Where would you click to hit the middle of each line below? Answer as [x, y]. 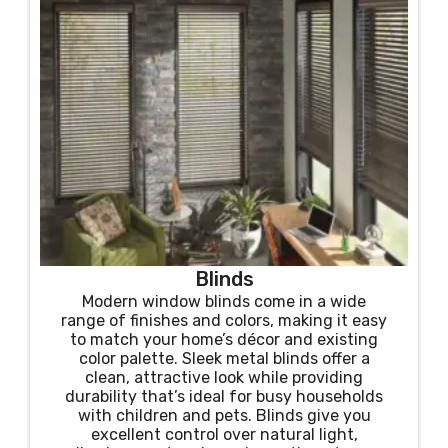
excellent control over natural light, [224, 434]
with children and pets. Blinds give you [224, 415]
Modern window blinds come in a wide [224, 301]
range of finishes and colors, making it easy [224, 320]
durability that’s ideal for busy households [224, 396]
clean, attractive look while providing [224, 377]
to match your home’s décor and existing [224, 339]
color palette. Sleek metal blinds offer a [224, 358]
